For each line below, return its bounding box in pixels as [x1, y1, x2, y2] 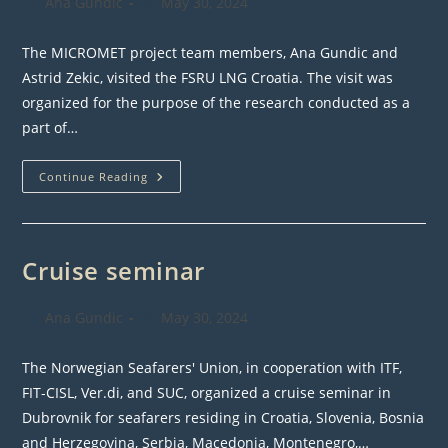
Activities [147, 181, 218, 201]
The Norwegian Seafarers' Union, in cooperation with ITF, [22, 358, 403, 378]
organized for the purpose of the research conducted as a [22, 93, 411, 113]
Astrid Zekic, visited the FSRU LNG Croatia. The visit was [22, 68, 394, 88]
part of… [22, 118, 79, 138]
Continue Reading [39, 169, 149, 185]
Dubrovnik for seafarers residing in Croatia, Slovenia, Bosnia [22, 408, 425, 428]
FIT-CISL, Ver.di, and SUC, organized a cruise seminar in [22, 383, 392, 403]
